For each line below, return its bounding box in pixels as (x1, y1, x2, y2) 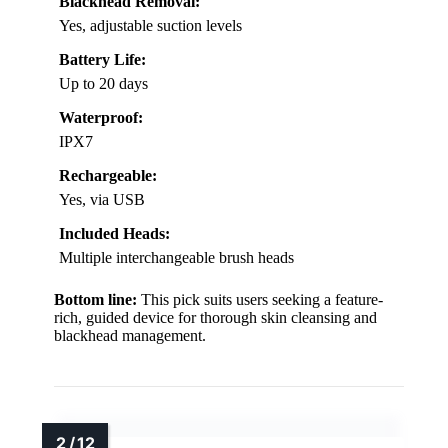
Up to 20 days (59, 75, 148, 93)
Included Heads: (59, 225, 170, 243)
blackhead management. (54, 327, 206, 345)
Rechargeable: (59, 167, 157, 185)
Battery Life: (59, 51, 146, 69)
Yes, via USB (59, 191, 145, 209)
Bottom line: (54, 291, 137, 309)
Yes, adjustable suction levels (59, 17, 242, 35)
